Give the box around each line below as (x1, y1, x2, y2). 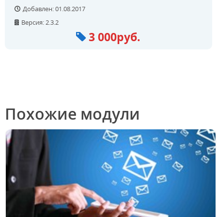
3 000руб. (89, 29, 141, 45)
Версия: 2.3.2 (21, 18, 59, 27)
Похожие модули (5, 103, 140, 124)
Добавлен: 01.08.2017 (23, 4, 86, 13)
